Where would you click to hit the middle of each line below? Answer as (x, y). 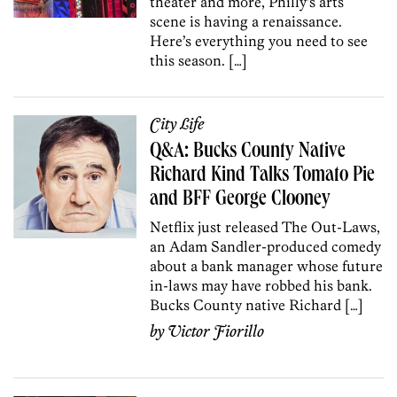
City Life (177, 125)
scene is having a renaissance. (246, 21)
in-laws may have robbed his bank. (261, 285)
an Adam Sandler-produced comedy (266, 246)
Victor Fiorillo (216, 332)
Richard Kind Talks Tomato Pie (263, 176)
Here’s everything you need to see (259, 40)
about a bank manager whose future (267, 265)
